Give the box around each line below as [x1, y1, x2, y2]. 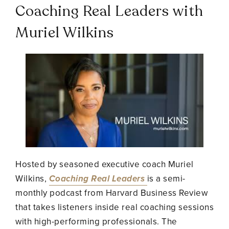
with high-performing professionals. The [15, 215, 177, 228]
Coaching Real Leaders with [15, 1, 203, 21]
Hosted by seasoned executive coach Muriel [15, 157, 194, 171]
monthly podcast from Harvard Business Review [15, 186, 208, 199]
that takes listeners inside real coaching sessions [15, 200, 214, 214]
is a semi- [147, 172, 186, 185]
